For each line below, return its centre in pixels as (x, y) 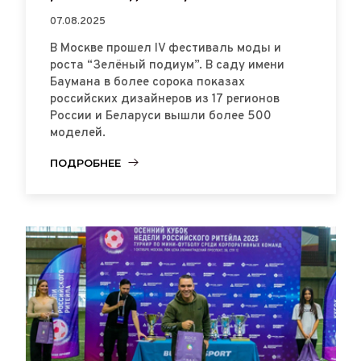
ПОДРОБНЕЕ (85, 162)
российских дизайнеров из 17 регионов (164, 99)
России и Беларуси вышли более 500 (160, 116)
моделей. (77, 133)
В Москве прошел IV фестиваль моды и (165, 48)
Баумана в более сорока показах (147, 82)
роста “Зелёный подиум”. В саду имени (167, 65)
